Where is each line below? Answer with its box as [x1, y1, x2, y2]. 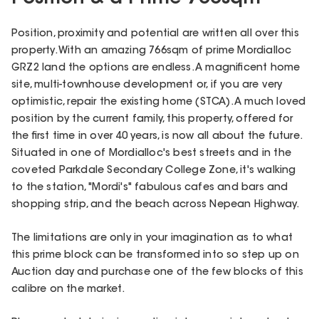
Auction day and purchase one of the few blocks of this [11, 267, 303, 278]
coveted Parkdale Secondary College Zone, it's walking [11, 165, 296, 176]
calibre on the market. [11, 284, 125, 295]
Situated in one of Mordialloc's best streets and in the [11, 148, 292, 159]
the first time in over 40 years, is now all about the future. [11, 131, 302, 142]
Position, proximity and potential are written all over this [11, 28, 299, 39]
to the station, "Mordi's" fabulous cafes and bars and [11, 182, 288, 193]
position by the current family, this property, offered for [11, 114, 293, 125]
